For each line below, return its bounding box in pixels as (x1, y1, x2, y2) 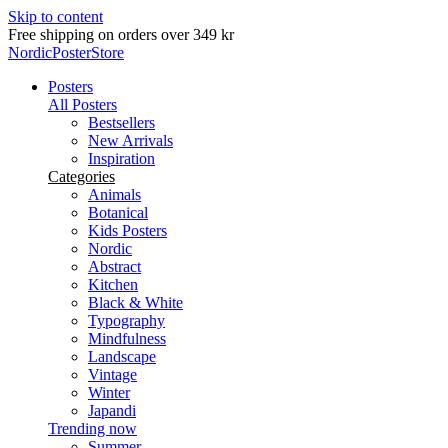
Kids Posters (88, 222, 167, 239)
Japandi (88, 402, 136, 419)
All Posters (48, 96, 117, 113)
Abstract (88, 258, 141, 275)
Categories (48, 168, 115, 185)
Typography (88, 312, 165, 329)
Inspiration (88, 150, 155, 167)
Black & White (88, 294, 183, 311)
